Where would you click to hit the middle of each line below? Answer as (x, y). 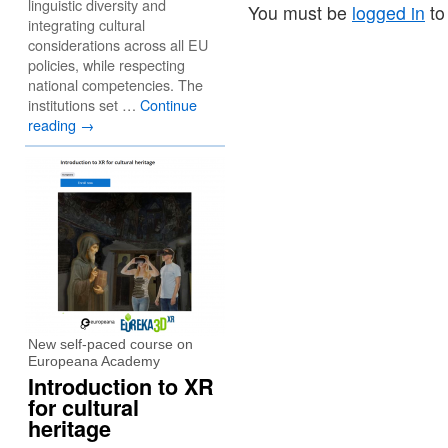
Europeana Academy (94, 361)
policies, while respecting (106, 64)
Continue (168, 104)
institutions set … (84, 104)
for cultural (83, 407)
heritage (69, 428)
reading (54, 124)
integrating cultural (86, 24)
